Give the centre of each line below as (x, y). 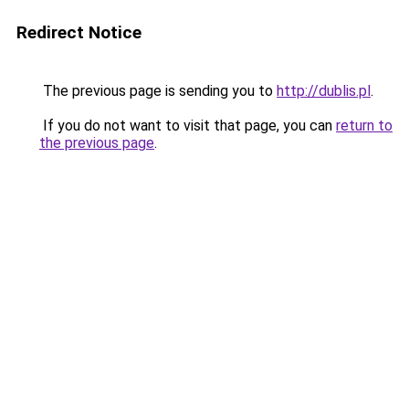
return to (364, 126)
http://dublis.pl (324, 91)
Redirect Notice (79, 32)
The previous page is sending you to (158, 91)
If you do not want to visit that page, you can (188, 126)
